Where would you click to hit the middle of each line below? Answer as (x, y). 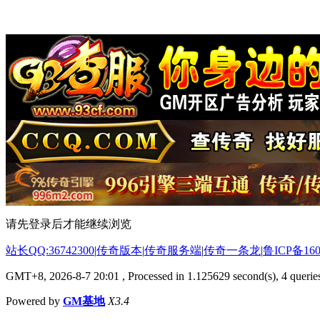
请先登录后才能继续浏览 (69, 224)
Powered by (34, 301)
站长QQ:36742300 (50, 250)
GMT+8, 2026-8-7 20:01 (62, 276)
